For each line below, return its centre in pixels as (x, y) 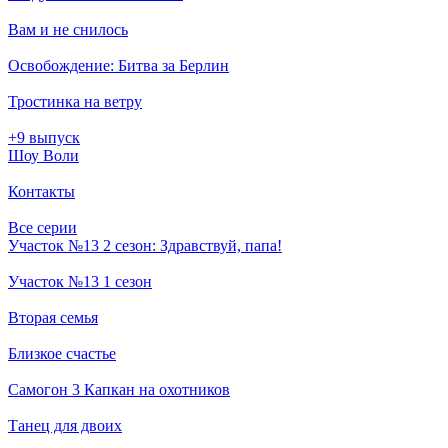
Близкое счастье (62, 353)
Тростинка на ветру (75, 101)
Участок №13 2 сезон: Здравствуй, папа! (145, 245)
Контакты (41, 191)
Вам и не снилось (68, 29)
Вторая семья (53, 317)
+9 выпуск (44, 137)
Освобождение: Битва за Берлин (118, 65)
